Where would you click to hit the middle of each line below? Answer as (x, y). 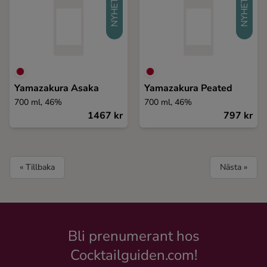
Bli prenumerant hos (133, 236)
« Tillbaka (37, 167)
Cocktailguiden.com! (133, 255)
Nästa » (234, 167)
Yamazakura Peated (188, 88)
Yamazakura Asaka (57, 88)
